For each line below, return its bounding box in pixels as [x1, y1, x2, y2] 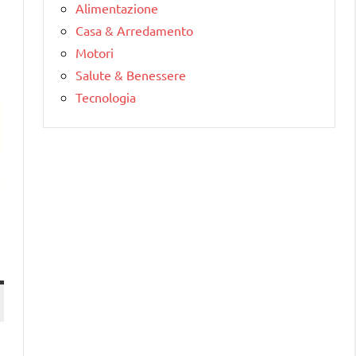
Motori [75, 44, 114, 60]
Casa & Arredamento [75, 21, 193, 38]
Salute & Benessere [75, 66, 186, 83]
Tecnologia [75, 88, 136, 105]
